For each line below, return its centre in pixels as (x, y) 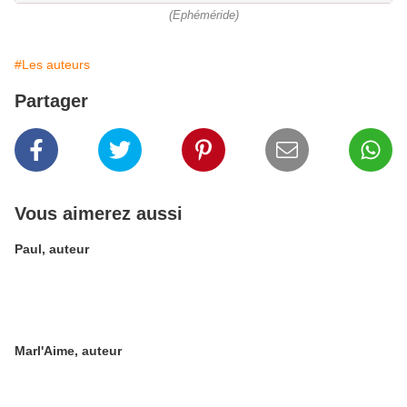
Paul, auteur (52, 249)
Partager (51, 101)
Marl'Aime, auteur (68, 351)
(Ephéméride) (203, 16)
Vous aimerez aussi (99, 214)
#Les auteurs (52, 65)
